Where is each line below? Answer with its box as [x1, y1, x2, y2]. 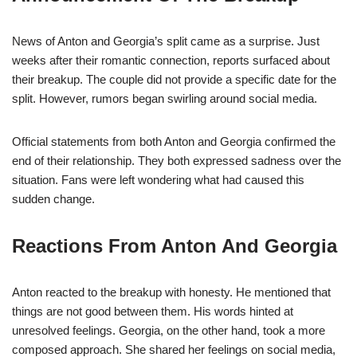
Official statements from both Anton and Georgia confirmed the [12, 135, 335, 149]
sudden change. [12, 192, 95, 206]
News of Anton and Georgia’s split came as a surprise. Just [12, 34, 320, 49]
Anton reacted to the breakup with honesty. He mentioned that [12, 285, 331, 300]
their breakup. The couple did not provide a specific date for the [12, 73, 336, 87]
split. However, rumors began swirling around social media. [12, 92, 317, 106]
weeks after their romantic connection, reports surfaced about [12, 53, 330, 68]
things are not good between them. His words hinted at [12, 304, 293, 319]
